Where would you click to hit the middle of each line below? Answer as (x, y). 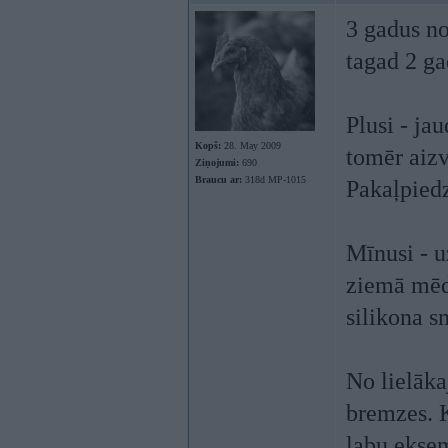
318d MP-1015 (274, 179)
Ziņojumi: (217, 162)
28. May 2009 (251, 145)
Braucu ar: (218, 179)
